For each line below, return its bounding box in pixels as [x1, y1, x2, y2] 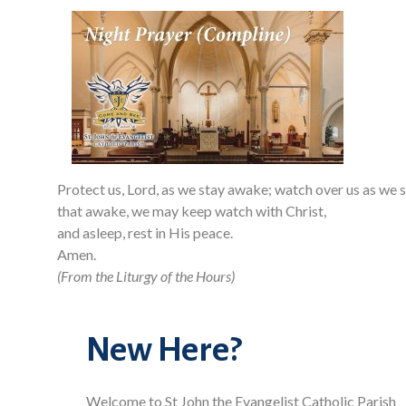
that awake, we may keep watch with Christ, [57, 202, 326, 219]
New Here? [86, 332, 241, 368]
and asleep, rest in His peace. [57, 224, 233, 241]
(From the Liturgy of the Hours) [57, 267, 235, 285]
